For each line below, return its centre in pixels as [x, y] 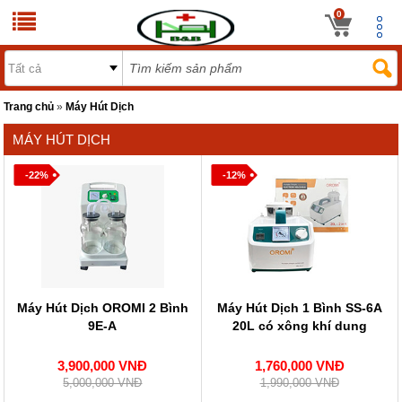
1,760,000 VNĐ [299, 366]
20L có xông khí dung [299, 326]
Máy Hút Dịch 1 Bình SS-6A [299, 308]
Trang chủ [29, 106]
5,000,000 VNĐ [103, 383]
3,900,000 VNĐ [103, 366]
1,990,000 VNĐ [299, 383]
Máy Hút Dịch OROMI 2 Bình [102, 308]
